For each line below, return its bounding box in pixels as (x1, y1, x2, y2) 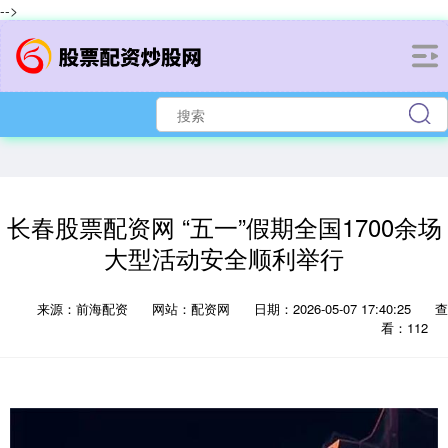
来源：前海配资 (37, 299, 132, 318)
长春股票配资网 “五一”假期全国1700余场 (6, 210, 442, 244)
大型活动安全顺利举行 (104, 241, 344, 275)
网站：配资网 (152, 299, 230, 318)
